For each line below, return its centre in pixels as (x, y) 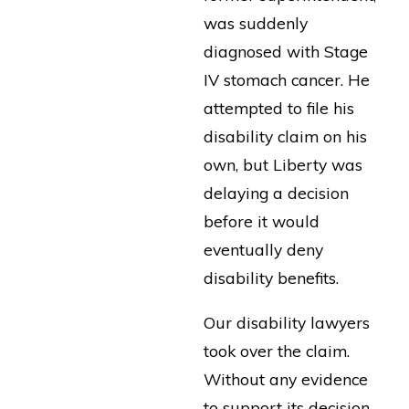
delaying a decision (276, 193)
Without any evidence (285, 378)
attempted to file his (278, 108)
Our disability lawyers (286, 322)
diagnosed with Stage (285, 52)
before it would (261, 221)
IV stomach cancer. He (286, 80)
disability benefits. (271, 278)
